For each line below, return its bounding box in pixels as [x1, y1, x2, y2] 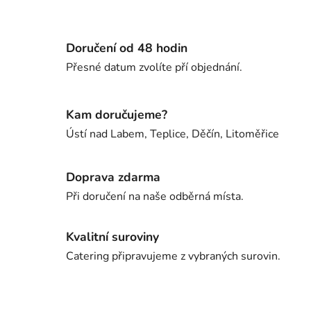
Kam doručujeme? [66, 106, 167, 123]
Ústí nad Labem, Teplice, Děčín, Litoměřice [66, 126, 279, 142]
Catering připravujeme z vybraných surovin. [66, 249, 280, 264]
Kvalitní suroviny [66, 228, 159, 246]
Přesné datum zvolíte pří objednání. [66, 60, 242, 76]
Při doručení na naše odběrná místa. [66, 189, 244, 205]
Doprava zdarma [66, 169, 160, 186]
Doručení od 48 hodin [66, 40, 187, 57]
